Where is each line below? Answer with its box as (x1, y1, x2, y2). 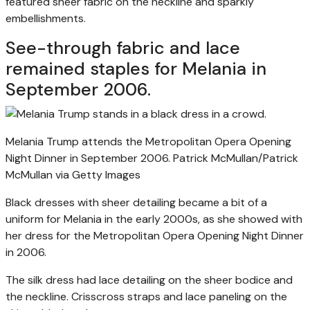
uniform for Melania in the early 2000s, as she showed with (6, 211, 302, 226)
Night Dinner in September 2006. (6, 150, 170, 165)
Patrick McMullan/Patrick (173, 150, 298, 165)
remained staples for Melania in (6, 57, 266, 80)
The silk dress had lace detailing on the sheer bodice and (6, 272, 293, 287)
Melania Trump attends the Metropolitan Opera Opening (6, 134, 291, 149)
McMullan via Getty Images (6, 167, 140, 182)
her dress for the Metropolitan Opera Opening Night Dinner (6, 228, 304, 243)
